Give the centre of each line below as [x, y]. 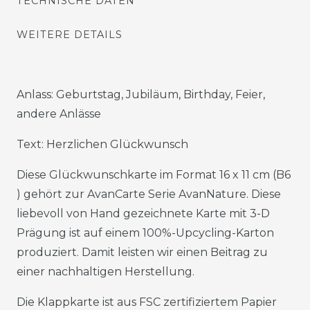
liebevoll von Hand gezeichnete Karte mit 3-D [143, 213]
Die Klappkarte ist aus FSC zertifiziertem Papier [147, 302]
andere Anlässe [59, 113]
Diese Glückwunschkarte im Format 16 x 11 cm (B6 [154, 174]
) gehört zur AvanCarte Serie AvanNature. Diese [149, 194]
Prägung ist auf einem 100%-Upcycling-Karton [145, 232]
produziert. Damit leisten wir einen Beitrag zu [142, 252]
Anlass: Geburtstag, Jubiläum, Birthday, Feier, [141, 94]
